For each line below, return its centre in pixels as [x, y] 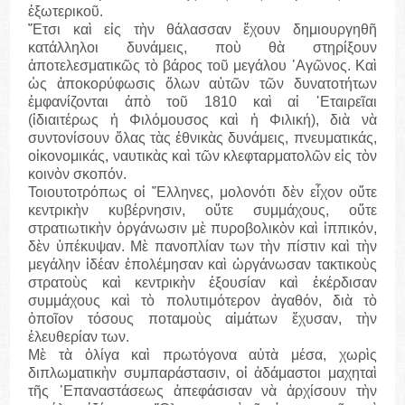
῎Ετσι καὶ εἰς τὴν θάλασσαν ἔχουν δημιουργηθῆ [202, 30]
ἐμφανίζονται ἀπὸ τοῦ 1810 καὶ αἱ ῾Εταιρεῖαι [202, 102]
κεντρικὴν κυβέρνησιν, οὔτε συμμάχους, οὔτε [202, 211]
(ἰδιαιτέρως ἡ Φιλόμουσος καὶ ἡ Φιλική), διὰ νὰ [202, 120]
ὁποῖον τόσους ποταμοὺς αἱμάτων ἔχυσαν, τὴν [202, 319]
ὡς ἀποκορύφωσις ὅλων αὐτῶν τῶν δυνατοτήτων [202, 84]
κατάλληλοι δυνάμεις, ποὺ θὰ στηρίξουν [202, 48]
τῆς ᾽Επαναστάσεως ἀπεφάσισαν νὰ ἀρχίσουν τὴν [202, 391]
